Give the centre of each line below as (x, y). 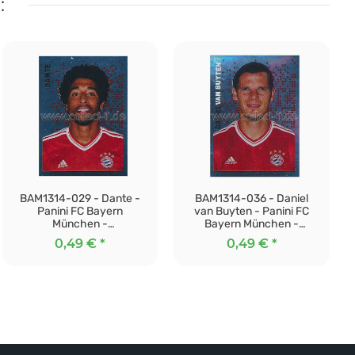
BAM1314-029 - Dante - (80, 198)
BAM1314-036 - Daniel (252, 198)
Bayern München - (252, 223)
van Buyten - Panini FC (252, 211)
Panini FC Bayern (80, 211)
